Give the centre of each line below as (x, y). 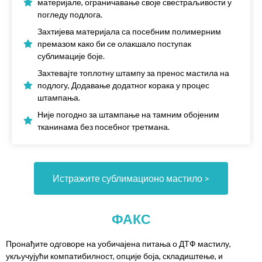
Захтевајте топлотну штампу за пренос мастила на (133, 73)
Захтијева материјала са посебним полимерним (129, 32)
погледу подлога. (70, 15)
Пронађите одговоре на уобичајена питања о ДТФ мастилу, (118, 244)
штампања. (59, 98)
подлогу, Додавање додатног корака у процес (123, 85)
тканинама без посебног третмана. (104, 127)
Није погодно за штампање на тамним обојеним (128, 115)
